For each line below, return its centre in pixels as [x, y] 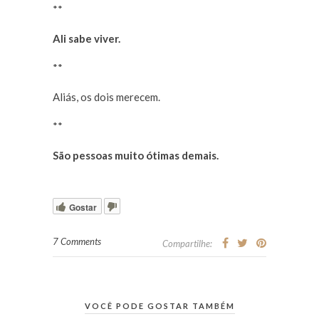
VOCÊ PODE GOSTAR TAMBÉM [159, 306]
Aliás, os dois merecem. [106, 97]
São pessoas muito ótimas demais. [136, 156]
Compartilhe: [187, 244]
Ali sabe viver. [87, 39]
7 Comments [77, 242]
